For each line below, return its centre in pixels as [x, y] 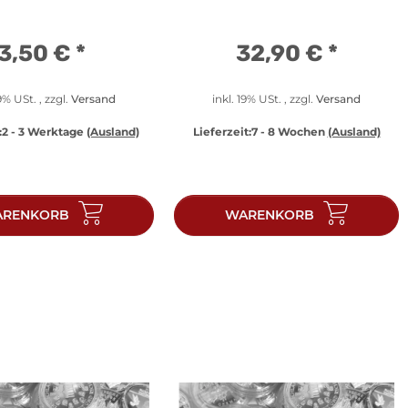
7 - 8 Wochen [289, 131]
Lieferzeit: [222, 131]
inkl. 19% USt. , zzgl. [264, 98]
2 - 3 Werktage [44, 131]
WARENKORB [270, 214]
